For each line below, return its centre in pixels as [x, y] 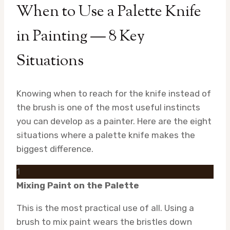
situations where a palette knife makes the [106, 135]
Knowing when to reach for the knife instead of [114, 93]
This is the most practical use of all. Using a [105, 208]
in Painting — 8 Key [81, 36]
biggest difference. [55, 149]
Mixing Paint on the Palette [78, 185]
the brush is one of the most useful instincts [108, 107]
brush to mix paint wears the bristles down [104, 222]
